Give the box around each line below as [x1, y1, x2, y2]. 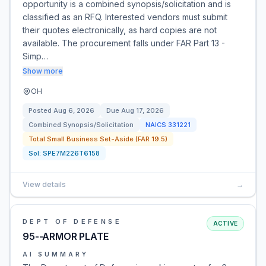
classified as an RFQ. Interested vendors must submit [23, 12, 227, 22]
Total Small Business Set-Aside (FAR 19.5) [28, 135, 167, 143]
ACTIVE [213, 220, 237, 227]
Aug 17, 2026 [121, 106, 164, 115]
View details [23, 180, 66, 189]
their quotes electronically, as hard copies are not [23, 25, 217, 35]
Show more [23, 66, 63, 75]
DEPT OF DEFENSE [23, 217, 122, 226]
